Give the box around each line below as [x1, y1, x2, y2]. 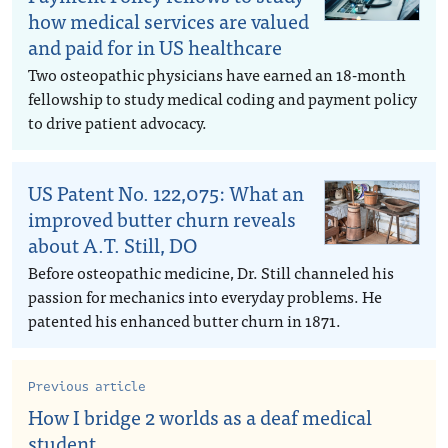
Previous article [28, 377, 146, 397]
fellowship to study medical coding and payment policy [28, 85, 417, 111]
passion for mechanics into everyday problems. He [28, 283, 382, 309]
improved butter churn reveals [28, 202, 296, 235]
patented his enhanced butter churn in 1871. [28, 307, 341, 333]
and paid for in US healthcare [28, 30, 282, 63]
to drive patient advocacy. [28, 109, 207, 135]
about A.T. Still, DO [28, 228, 197, 261]
